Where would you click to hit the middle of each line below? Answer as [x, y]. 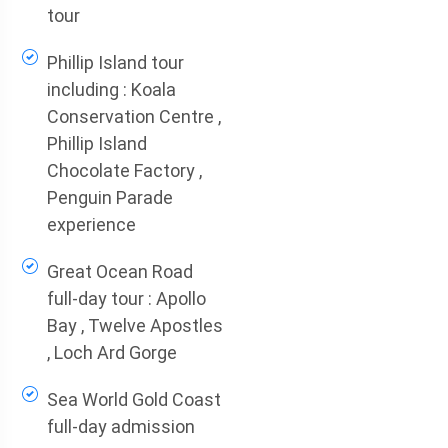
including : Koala [111, 89]
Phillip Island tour [115, 62]
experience [91, 224]
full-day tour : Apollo [126, 298]
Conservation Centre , [133, 116]
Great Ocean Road [119, 271]
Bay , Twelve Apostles [134, 325]
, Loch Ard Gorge [111, 352]
